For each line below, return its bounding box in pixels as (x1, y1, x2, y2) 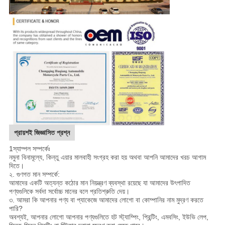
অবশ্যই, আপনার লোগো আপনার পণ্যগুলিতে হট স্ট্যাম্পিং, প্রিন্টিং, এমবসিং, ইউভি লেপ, (9, 212, 208, 221)
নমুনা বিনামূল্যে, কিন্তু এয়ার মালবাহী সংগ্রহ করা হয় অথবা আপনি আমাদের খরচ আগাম (9, 153, 206, 161)
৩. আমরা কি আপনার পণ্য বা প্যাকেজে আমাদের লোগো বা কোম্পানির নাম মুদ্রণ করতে (9, 195, 203, 204)
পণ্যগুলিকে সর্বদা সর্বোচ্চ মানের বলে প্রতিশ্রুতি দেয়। (9, 187, 130, 195)
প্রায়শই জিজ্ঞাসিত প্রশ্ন (14, 128, 70, 137)
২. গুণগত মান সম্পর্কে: (9, 170, 60, 178)
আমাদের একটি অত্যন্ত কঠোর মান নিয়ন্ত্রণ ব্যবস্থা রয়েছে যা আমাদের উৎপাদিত (9, 178, 190, 187)
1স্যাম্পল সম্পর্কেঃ (9, 144, 50, 153)
